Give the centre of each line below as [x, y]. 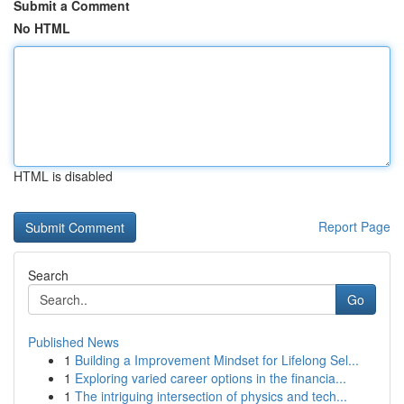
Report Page [354, 226]
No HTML [42, 28]
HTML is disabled [63, 176]
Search [48, 275]
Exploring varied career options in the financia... [211, 378]
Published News [73, 342]
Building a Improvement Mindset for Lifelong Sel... [217, 360]
